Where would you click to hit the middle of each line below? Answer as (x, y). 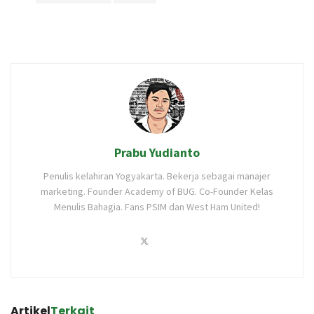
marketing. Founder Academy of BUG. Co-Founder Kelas (157, 191)
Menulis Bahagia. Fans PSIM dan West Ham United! (157, 206)
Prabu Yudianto (157, 152)
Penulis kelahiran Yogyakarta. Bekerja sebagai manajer (157, 176)
